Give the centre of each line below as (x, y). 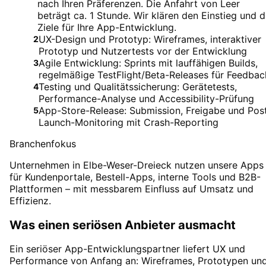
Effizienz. (30, 201)
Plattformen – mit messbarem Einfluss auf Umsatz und (132, 189)
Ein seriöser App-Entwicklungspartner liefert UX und (127, 249)
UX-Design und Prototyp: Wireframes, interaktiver (150, 39)
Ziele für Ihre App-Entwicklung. (107, 27)
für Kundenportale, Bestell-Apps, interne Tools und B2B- (135, 177)
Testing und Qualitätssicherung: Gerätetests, (138, 87)
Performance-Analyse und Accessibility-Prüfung (146, 99)
